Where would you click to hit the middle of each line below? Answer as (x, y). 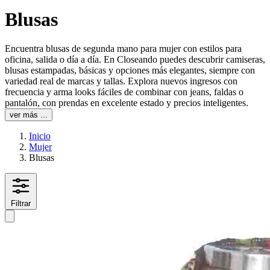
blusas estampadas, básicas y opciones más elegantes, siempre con (130, 71)
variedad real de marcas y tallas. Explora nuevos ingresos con (121, 81)
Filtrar (21, 204)
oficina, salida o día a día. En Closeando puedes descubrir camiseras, (135, 60)
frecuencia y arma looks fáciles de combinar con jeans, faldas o (124, 92)
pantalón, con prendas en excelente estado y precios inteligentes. (127, 103)
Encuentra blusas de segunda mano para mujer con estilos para (123, 49)
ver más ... (29, 115)
